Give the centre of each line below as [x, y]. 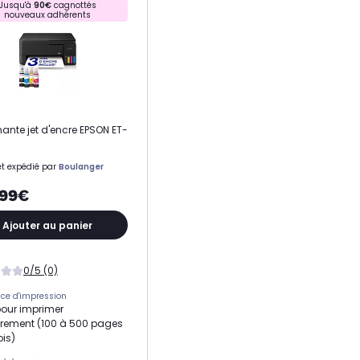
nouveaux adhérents [47, 15]
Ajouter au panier [47, 225]
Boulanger [81, 167]
